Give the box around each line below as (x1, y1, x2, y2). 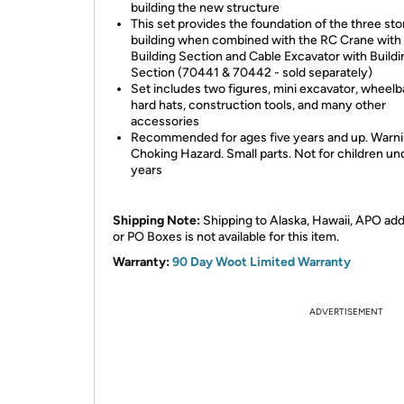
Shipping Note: (113, 213, 203, 228)
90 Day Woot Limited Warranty (172, 254, 351, 270)
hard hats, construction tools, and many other (131, 97, 386, 113)
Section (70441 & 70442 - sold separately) (131, 65, 372, 80)
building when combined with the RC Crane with (131, 32, 401, 48)
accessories (131, 114, 199, 129)
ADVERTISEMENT (309, 306, 383, 317)
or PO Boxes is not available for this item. (113, 229, 339, 244)
